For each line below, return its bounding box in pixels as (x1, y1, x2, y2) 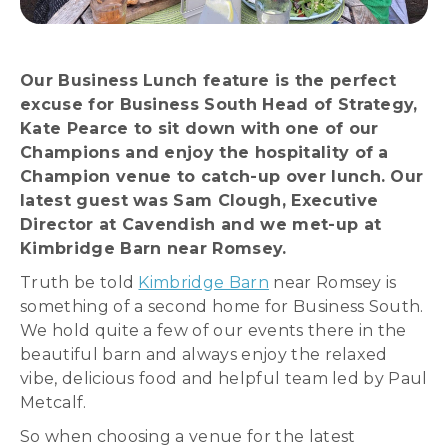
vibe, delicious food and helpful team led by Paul (20, 369, 428, 388)
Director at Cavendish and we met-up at (20, 215, 382, 234)
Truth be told (20, 273, 139, 292)
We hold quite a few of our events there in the (20, 321, 407, 340)
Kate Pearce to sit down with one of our (20, 119, 379, 138)
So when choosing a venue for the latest (20, 427, 356, 446)
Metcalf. (20, 393, 87, 412)
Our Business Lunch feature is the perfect (20, 71, 397, 90)
